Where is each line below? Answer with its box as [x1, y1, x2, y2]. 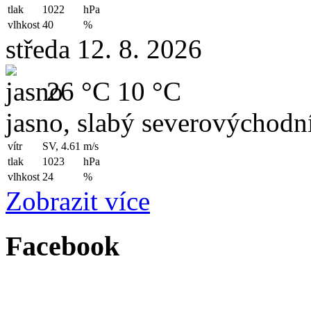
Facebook [6, 230, 119, 262]
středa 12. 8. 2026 [6, 33, 202, 64]
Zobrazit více [6, 185, 150, 216]
